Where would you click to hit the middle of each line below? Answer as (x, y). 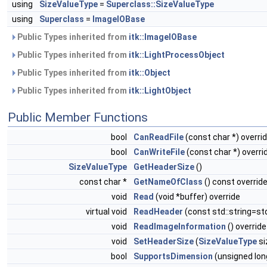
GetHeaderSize (164, 167)
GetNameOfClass (168, 182)
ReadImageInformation (180, 227)
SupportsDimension (173, 257)
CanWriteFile (159, 152)
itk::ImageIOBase (163, 37)
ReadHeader (158, 212)
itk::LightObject (160, 91)
